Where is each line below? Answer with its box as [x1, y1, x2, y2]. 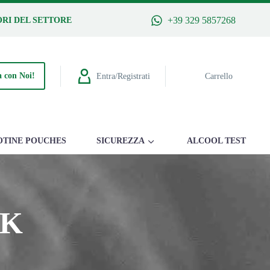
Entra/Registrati [96, 71, 150, 81]
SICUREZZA [96, 136, 145, 146]
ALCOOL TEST [187, 136, 246, 146]
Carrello [204, 71, 233, 81]
